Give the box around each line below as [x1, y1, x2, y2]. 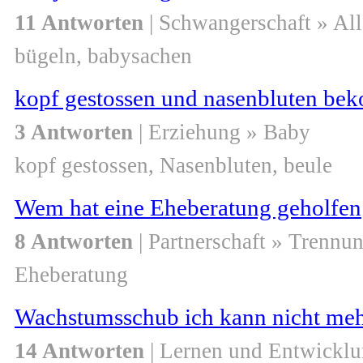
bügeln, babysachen [15, 44, 192, 69]
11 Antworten [15, 11, 143, 36]
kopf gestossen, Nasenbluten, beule [15, 153, 332, 178]
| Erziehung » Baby [133, 120, 310, 145]
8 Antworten [15, 229, 133, 254]
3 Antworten [15, 120, 133, 145]
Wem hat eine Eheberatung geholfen [15, 194, 361, 221]
